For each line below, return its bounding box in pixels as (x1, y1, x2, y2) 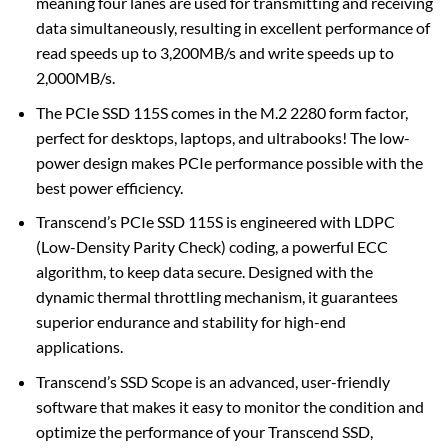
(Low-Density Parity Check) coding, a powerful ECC (35, 237, 388, 257)
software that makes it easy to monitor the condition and (35, 396, 424, 416)
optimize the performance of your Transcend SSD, (35, 421, 373, 441)
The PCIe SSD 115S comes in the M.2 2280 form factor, (35, 102, 408, 122)
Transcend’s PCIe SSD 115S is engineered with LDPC (35, 212, 395, 232)
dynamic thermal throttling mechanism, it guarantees (35, 287, 398, 307)
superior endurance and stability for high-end (35, 312, 346, 332)
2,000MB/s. (35, 68, 115, 88)
